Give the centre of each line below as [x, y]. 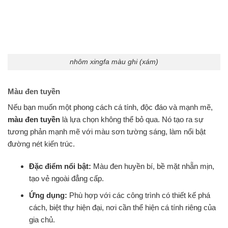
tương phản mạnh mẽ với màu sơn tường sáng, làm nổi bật [107, 132]
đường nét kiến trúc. [41, 144]
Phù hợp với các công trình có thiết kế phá [139, 195]
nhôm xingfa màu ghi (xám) [114, 62]
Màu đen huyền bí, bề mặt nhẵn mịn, [153, 166]
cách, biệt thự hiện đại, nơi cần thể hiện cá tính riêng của [122, 207]
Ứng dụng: [48, 195]
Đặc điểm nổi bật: [60, 166]
